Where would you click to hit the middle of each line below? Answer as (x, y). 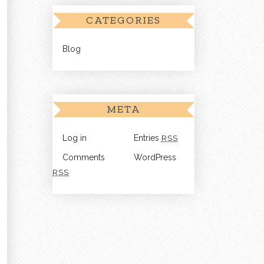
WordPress (155, 158)
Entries (147, 138)
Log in (75, 138)
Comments (84, 158)
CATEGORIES (123, 20)
